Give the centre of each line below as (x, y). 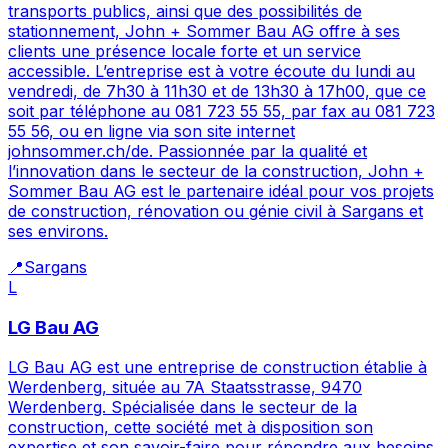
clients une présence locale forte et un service (184, 50)
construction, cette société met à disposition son (190, 427)
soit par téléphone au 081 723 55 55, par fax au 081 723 (221, 110)
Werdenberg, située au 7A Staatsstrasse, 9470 (185, 387)
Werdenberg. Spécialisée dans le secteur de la (182, 407)
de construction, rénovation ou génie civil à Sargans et (215, 210)
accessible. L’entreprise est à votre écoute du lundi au (211, 70)
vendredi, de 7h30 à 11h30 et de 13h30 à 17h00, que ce (217, 90)
